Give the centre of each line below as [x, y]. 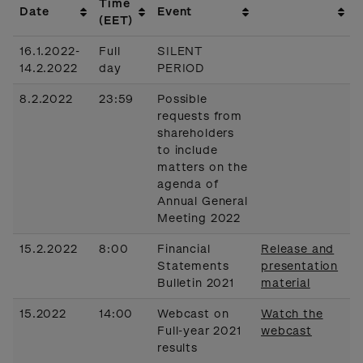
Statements [193, 266]
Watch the [292, 314]
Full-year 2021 [199, 331]
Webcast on [193, 314]
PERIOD [181, 68]
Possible [182, 99]
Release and [298, 249]
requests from [200, 116]
